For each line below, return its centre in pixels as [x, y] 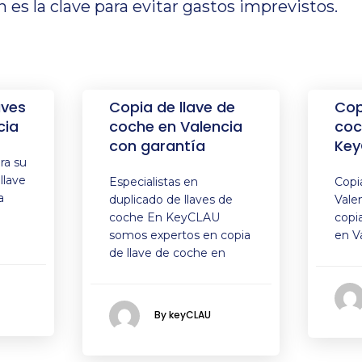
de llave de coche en [168, 253]
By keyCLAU [183, 315]
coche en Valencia [176, 126]
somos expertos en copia [180, 235]
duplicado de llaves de [171, 200]
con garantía [158, 146]
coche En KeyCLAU [165, 217]
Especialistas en [154, 182]
